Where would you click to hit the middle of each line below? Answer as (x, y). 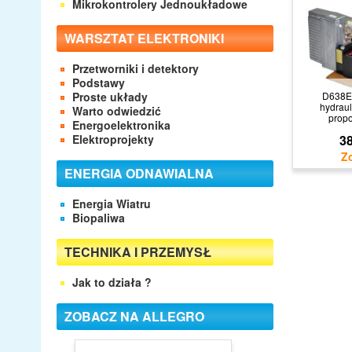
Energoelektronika (121, 125)
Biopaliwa (99, 217)
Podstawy (99, 82)
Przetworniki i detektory (136, 68)
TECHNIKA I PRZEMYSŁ (138, 251)
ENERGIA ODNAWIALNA (139, 173)
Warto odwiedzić (117, 110)
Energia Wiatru (112, 203)
